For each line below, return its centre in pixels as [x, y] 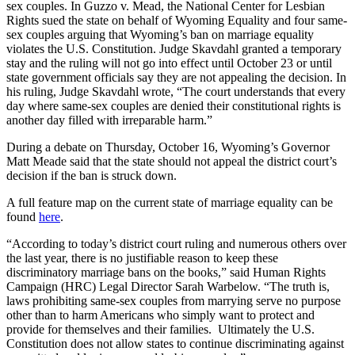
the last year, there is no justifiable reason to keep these [142, 258]
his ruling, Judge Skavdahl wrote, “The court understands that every [176, 91]
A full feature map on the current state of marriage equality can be [170, 202]
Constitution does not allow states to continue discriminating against [175, 343]
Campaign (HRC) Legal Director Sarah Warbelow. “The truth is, [168, 286]
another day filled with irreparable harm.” [109, 120]
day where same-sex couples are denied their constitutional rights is [174, 105]
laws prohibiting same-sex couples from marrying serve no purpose [174, 300]
